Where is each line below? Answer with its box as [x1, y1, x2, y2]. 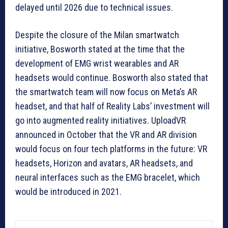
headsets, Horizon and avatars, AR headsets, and [15, 158, 193, 169]
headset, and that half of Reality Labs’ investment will [15, 101, 210, 112]
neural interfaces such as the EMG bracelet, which [15, 172, 200, 183]
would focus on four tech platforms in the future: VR [15, 144, 207, 155]
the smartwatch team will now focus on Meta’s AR [15, 87, 197, 98]
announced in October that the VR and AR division [15, 129, 197, 140]
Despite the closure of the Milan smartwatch [15, 30, 179, 41]
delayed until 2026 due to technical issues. [15, 2, 173, 13]
